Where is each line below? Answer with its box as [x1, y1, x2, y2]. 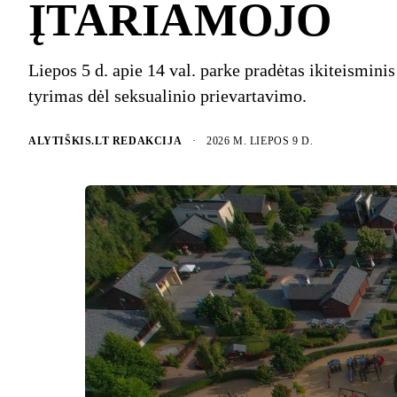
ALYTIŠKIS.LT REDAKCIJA [28, 135, 183, 148]
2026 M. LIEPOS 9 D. [206, 135, 314, 148]
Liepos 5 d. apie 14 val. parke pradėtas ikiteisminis [28, 59, 395, 80]
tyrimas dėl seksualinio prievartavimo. [28, 85, 307, 105]
